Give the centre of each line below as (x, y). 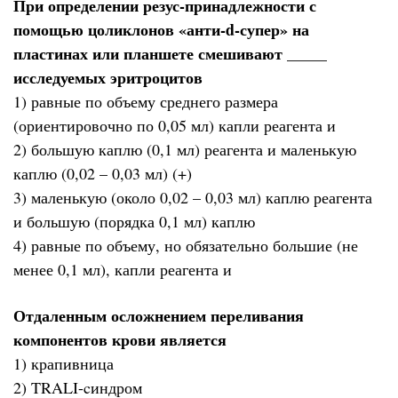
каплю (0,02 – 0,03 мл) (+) (103, 173)
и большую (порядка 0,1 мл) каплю (134, 221)
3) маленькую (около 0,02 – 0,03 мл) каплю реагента (193, 197)
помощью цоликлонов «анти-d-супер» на (161, 29)
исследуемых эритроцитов (108, 77)
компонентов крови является (120, 340)
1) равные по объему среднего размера (146, 101)
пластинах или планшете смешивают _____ (170, 53)
